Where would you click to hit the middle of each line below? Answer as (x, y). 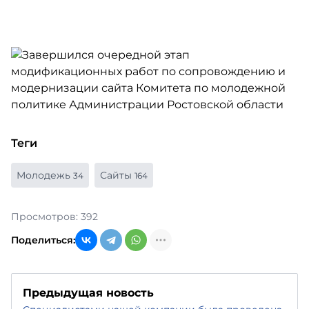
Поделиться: (43, 240)
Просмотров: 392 (54, 217)
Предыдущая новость (88, 293)
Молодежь (45, 175)
